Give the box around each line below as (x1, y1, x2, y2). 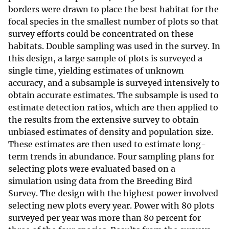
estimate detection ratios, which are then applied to (8, 102, 218, 113)
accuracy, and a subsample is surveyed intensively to (8, 78, 220, 88)
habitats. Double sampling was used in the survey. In (8, 41, 220, 52)
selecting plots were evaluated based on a (8, 164, 175, 174)
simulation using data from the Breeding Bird (8, 176, 192, 187)
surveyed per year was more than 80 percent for (8, 213, 201, 223)
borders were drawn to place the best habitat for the (8, 4, 219, 15)
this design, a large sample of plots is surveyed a (8, 53, 202, 64)
